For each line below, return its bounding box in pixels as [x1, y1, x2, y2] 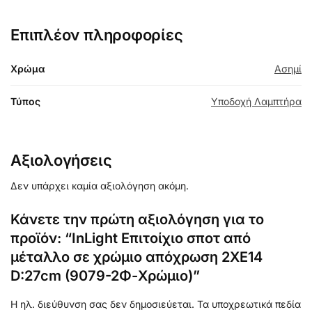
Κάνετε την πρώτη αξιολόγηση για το [10, 211, 264, 228]
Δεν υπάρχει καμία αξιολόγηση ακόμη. [10, 180, 189, 192]
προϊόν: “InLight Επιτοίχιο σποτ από [10, 230, 251, 247]
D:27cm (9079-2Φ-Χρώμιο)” [10, 267, 200, 285]
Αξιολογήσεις [10, 151, 112, 170]
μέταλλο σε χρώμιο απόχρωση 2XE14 [10, 249, 263, 266]
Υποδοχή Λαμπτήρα [211, 95, 302, 108]
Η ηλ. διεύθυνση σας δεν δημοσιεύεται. [10, 298, 194, 311]
